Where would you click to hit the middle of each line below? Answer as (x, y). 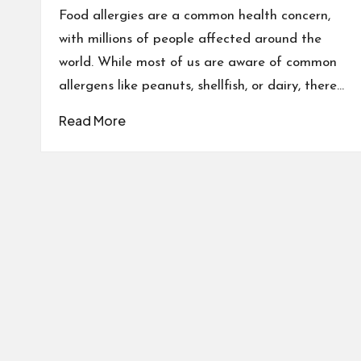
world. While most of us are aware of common (198, 63)
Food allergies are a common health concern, (195, 16)
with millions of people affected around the (190, 39)
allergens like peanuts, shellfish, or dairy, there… (201, 86)
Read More (92, 121)
